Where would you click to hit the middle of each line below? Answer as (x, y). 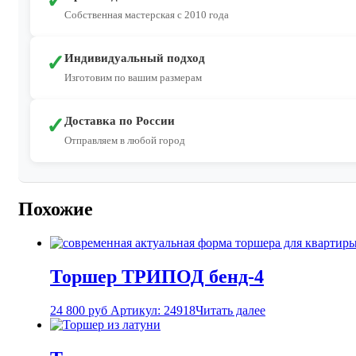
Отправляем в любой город (125, 141)
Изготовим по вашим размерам (133, 78)
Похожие (56, 209)
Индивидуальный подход (135, 58)
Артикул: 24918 (153, 311)
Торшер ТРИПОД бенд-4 (157, 277)
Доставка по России (120, 121)
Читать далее (230, 311)
